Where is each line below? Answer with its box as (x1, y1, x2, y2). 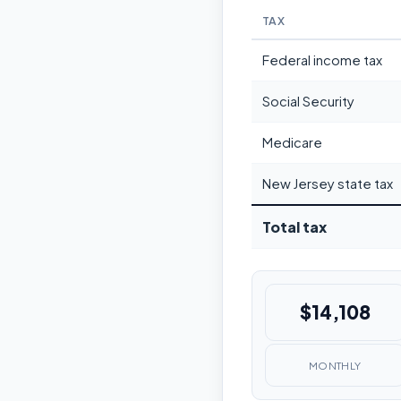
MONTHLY (308, 358, 362, 372)
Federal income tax (262, 52, 382, 69)
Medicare (262, 134, 322, 151)
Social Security (262, 93, 354, 110)
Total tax (262, 218, 327, 237)
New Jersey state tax (262, 175, 393, 192)
